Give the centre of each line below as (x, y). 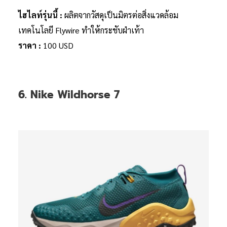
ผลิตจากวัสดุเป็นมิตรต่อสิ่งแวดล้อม (121, 15)
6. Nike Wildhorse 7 (69, 94)
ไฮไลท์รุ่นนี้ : (41, 15)
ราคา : (31, 45)
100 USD (58, 45)
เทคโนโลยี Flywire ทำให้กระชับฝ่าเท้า (81, 30)
